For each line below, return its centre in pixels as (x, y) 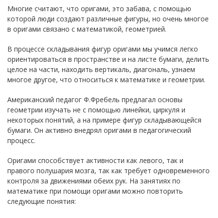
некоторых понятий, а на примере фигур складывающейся (104, 120)
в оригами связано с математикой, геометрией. (87, 29)
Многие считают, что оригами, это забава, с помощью (99, 8)
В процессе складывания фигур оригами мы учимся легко (103, 49)
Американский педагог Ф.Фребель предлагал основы (95, 99)
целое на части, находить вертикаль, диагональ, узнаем (101, 69)
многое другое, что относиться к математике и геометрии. (106, 79)
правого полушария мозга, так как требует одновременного (109, 170)
